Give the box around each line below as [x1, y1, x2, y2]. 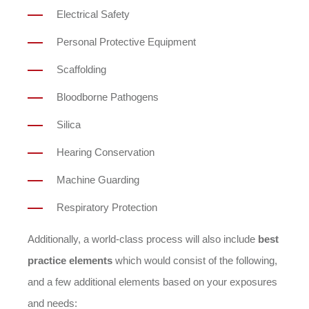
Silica [57, 119, 81, 130]
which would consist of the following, [112, 255, 277, 266]
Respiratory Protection [57, 201, 157, 213]
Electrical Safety [57, 8, 130, 20]
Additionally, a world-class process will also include [28, 233, 258, 245]
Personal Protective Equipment [57, 36, 196, 48]
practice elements [28, 255, 112, 266]
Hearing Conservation [57, 146, 154, 158]
